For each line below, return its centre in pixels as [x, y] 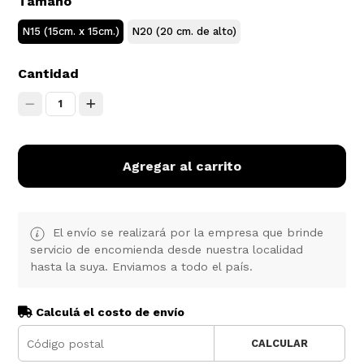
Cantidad [49, 74]
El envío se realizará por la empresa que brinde [186, 233]
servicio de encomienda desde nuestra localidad [167, 250]
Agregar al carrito [182, 167]
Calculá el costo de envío [109, 312]
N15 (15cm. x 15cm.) [71, 32]
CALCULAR [279, 344]
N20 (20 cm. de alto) [184, 32]
